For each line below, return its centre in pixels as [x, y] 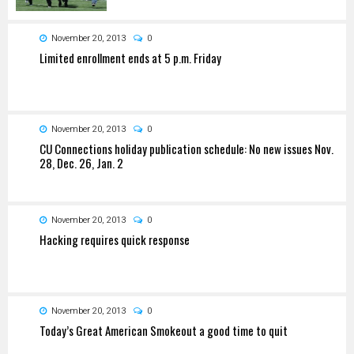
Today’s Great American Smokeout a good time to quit [164, 330]
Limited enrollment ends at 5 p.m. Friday [130, 57]
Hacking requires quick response [115, 239]
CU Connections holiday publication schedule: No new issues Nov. [186, 148]
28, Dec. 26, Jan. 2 [81, 162]
